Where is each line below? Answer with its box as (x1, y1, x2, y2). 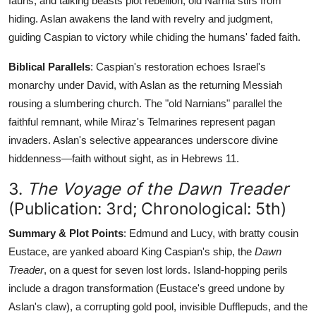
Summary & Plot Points (8, 226, 123, 239)
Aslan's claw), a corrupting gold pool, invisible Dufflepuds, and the (8, 300, 308, 312)
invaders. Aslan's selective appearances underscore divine (8, 133, 278, 146)
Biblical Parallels (8, 60, 90, 73)
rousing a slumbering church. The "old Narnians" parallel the (8, 97, 282, 109)
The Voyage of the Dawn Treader (27, 178, 288, 199)
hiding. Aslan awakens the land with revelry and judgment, (8, 12, 273, 25)
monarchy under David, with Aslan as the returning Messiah (8, 78, 282, 91)
